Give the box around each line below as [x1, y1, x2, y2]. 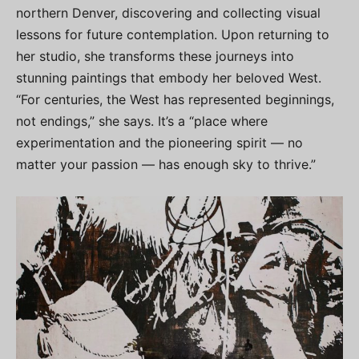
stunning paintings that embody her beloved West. [16, 70, 321, 87]
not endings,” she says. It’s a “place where [16, 113, 268, 130]
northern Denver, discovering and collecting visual [16, 5, 321, 22]
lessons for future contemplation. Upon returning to [16, 26, 329, 43]
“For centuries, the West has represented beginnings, [16, 91, 334, 108]
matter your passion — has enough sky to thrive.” [16, 156, 316, 173]
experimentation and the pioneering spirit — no [16, 135, 303, 151]
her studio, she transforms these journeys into [16, 48, 294, 65]
